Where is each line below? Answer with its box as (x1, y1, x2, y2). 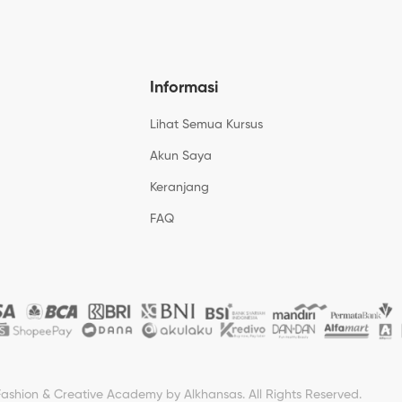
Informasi (150, 79, 218, 96)
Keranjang (150, 180, 209, 194)
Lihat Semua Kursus (150, 118, 263, 131)
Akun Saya (150, 149, 212, 162)
